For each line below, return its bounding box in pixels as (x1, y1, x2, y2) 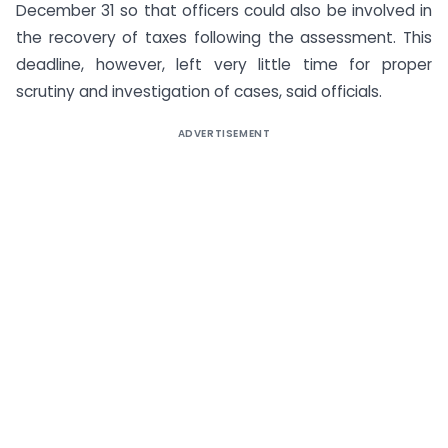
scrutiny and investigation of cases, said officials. (16, 80, 382, 102)
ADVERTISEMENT (177, 125, 271, 141)
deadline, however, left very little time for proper (16, 53, 432, 75)
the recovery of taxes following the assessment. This (16, 26, 432, 48)
